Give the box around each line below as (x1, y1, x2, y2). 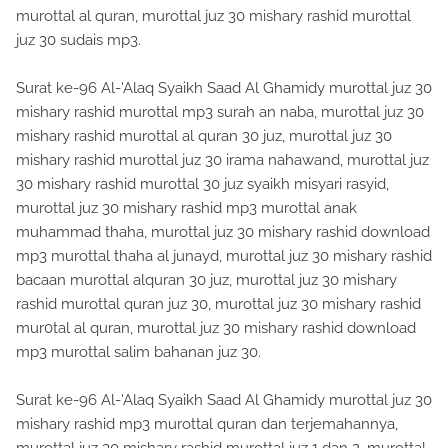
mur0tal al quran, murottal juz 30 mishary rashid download (16, 319, 416, 338)
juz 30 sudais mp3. (16, 31, 141, 50)
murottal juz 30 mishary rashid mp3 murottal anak (16, 199, 357, 218)
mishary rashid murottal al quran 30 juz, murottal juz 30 (16, 127, 392, 146)
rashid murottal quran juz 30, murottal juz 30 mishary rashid (16, 295, 421, 314)
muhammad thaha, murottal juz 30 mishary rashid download (16, 223, 430, 242)
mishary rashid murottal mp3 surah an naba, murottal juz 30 (16, 103, 424, 122)
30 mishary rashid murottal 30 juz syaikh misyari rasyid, (16, 175, 389, 194)
